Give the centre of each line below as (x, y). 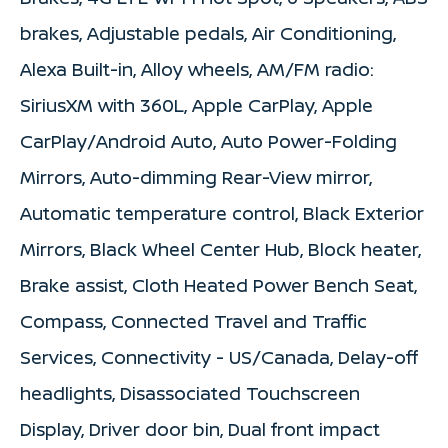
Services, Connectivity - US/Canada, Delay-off (219, 357)
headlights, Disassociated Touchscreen (190, 393)
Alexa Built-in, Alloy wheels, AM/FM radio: (197, 69)
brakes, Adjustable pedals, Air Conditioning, (208, 33)
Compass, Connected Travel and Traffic (193, 321)
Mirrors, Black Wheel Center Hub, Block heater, (220, 249)
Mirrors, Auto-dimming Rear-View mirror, (196, 177)
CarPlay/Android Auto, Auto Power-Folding (208, 141)
